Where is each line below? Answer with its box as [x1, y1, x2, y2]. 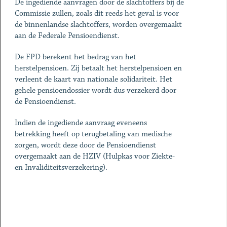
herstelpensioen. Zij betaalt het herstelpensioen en [14, 63, 182, 73]
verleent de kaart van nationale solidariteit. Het [14, 74, 172, 84]
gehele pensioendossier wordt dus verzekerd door [14, 86, 176, 95]
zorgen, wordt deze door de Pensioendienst [14, 140, 156, 150]
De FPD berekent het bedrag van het [14, 52, 136, 62]
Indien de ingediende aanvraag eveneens [14, 118, 147, 128]
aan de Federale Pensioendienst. [14, 31, 124, 41]
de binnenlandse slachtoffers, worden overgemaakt [14, 20, 182, 29]
